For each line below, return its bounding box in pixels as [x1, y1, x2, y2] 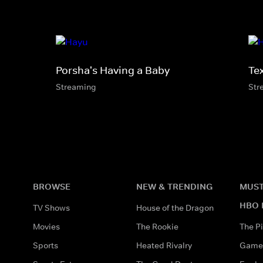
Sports [33, 240, 58, 251]
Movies [33, 221, 60, 232]
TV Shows [33, 202, 70, 213]
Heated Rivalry [136, 240, 192, 251]
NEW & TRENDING [136, 180, 213, 192]
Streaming [56, 81, 96, 92]
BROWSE [33, 180, 70, 192]
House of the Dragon [136, 202, 214, 213]
